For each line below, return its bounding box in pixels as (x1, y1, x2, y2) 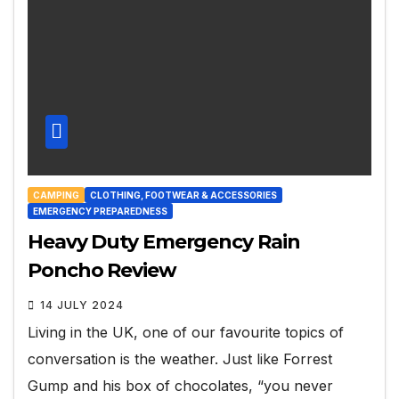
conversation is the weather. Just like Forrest (28, 349, 332, 368)
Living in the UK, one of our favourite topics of (28, 322, 344, 341)
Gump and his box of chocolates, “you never (28, 376, 333, 395)
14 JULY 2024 (40, 297, 124, 312)
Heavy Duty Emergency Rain (28, 229, 300, 254)
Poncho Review (28, 257, 176, 282)
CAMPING (33, 189, 79, 200)
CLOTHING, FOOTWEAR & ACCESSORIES (90, 189, 277, 200)
